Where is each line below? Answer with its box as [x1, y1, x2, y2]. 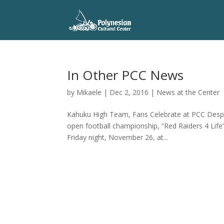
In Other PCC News [67, 66, 184, 84]
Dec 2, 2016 [109, 87, 149, 97]
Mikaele [76, 87, 102, 97]
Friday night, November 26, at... [67, 132, 168, 142]
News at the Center [156, 87, 220, 97]
